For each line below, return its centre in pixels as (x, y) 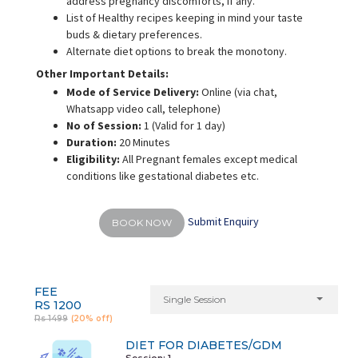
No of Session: (105, 125)
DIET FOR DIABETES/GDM (203, 345)
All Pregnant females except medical (209, 159)
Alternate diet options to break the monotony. (176, 51)
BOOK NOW (141, 222)
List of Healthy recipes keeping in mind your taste (184, 17)
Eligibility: (94, 159)
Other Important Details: (102, 73)
